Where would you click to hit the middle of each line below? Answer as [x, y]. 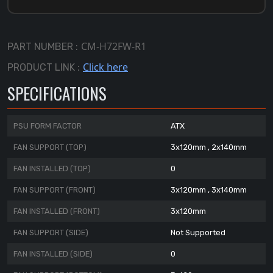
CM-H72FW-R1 [114, 47]
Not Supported [198, 233]
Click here [105, 67]
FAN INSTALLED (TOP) [52, 169]
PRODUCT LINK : [44, 68]
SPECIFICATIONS [57, 94]
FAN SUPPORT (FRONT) [55, 190]
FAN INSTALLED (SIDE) [53, 254]
